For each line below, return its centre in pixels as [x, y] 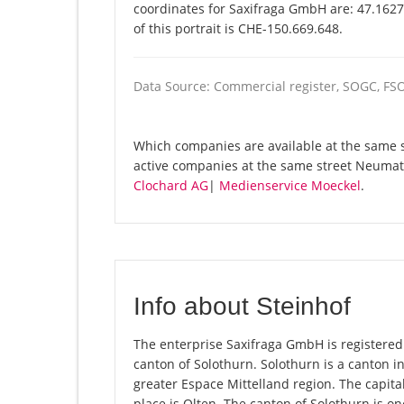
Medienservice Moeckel [290, 186]
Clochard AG [171, 186]
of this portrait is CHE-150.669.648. [238, 29]
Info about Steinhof [242, 307]
